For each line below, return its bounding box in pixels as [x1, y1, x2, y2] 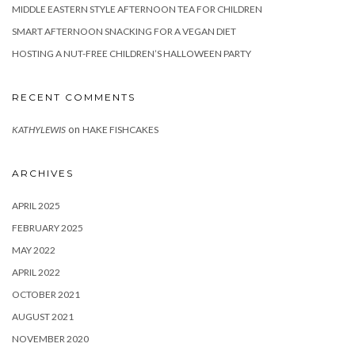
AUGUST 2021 [12, 311, 74, 323]
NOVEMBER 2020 [12, 333, 89, 345]
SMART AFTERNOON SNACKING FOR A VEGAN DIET [12, 25, 236, 38]
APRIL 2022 [12, 266, 60, 279]
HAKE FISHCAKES [82, 124, 158, 136]
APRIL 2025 [12, 200, 60, 212]
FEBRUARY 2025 [12, 222, 83, 235]
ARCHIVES [12, 167, 74, 180]
